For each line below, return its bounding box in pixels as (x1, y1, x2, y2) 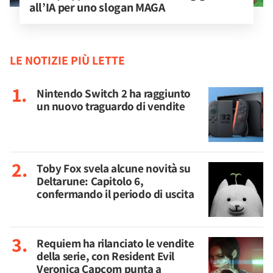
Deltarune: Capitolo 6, (37, 173, 144, 189)
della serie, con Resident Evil (37, 248, 175, 264)
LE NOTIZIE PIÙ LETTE (10, 52, 125, 68)
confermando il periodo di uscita (37, 186, 194, 202)
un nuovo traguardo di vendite (37, 98, 185, 114)
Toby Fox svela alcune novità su (37, 160, 191, 176)
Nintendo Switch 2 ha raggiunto (37, 85, 191, 101)
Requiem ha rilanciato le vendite (37, 235, 194, 251)
